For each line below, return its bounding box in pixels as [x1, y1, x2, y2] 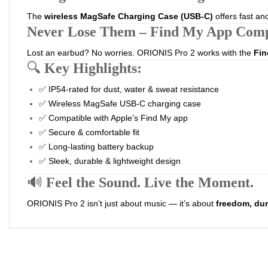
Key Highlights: [44, 60, 142, 76]
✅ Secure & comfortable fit [39, 127, 139, 137]
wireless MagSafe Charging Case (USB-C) [44, 11, 213, 21]
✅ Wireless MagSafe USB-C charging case [39, 99, 201, 108]
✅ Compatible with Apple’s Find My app [39, 113, 188, 123]
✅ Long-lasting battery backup [39, 142, 154, 151]
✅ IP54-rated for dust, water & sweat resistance [39, 84, 219, 94]
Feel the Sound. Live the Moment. [46, 175, 254, 190]
